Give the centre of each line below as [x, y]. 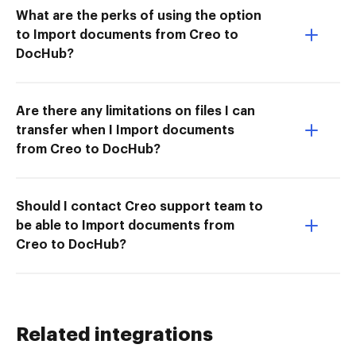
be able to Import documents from [125, 225]
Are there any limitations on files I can [135, 111]
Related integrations [114, 334]
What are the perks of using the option [139, 15]
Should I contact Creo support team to [139, 206]
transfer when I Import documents [125, 130]
